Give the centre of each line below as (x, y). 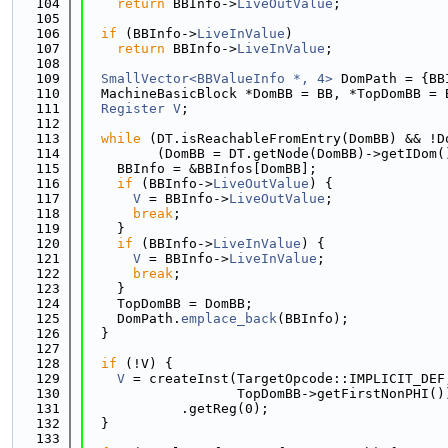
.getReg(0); (177, 408)
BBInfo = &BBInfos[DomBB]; (201, 168)
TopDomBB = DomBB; (169, 303)
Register (133, 108)
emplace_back (229, 318)
